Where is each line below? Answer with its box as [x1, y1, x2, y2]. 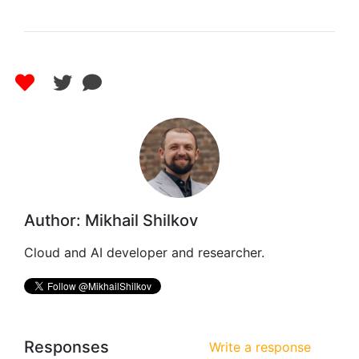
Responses [24, 337, 109, 357]
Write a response [209, 339, 311, 356]
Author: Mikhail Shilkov [24, 211, 198, 231]
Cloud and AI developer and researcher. [24, 244, 264, 261]
